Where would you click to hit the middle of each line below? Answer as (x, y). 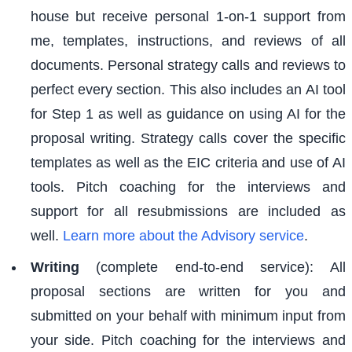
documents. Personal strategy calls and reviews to (188, 66)
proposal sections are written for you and (188, 292)
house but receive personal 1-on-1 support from (188, 17)
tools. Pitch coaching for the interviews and (188, 187)
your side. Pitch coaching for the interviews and (188, 341)
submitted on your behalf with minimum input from (188, 316)
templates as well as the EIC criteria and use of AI (188, 163)
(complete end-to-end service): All (212, 268)
